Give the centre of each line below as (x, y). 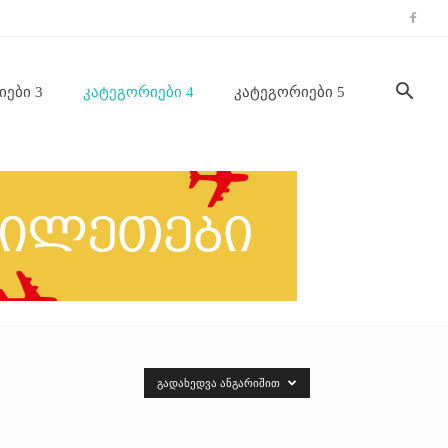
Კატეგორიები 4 (138, 92)
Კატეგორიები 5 (289, 92)
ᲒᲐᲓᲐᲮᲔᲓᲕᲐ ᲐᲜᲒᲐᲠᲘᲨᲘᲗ (220, 383)
